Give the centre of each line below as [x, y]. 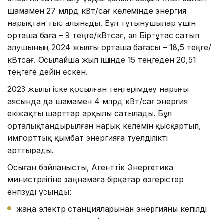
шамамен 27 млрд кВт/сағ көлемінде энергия [97, 11]
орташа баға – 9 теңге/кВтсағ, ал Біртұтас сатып [103, 35]
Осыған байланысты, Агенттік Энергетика [90, 167]
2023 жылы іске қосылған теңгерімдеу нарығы [98, 89]
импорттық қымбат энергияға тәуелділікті [88, 138]
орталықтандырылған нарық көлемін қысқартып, [104, 125]
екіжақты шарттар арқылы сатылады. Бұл [89, 113]
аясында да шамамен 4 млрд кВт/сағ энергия [98, 101]
